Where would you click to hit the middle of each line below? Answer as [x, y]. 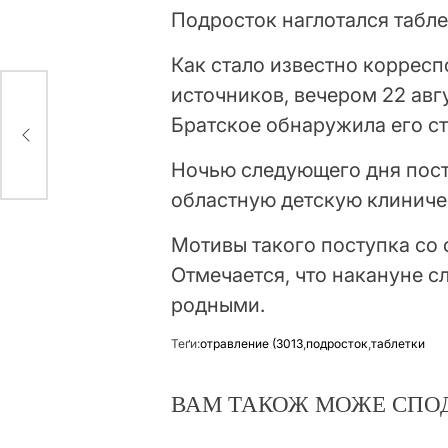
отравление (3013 [252, 344]
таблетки [398, 344]
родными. [218, 305]
